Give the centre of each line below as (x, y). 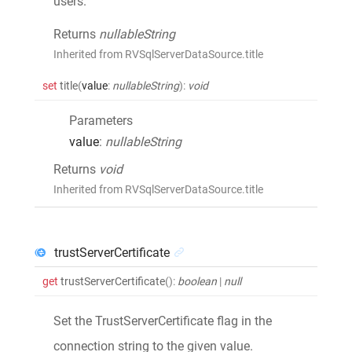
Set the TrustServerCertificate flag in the (163, 321)
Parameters (101, 120)
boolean (197, 281)
